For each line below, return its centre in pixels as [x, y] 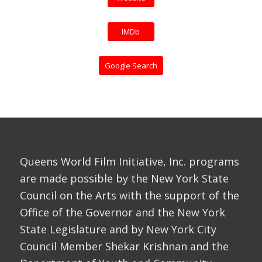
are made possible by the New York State [124, 179]
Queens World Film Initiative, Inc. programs [129, 162]
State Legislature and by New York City [118, 230]
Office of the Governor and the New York [122, 213]
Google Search [131, 66]
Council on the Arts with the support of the [129, 196]
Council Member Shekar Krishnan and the [124, 247]
